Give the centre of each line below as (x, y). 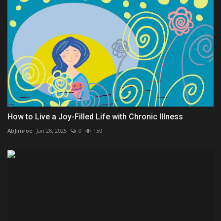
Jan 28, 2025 (52, 131)
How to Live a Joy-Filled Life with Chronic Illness (95, 117)
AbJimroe (20, 131)
